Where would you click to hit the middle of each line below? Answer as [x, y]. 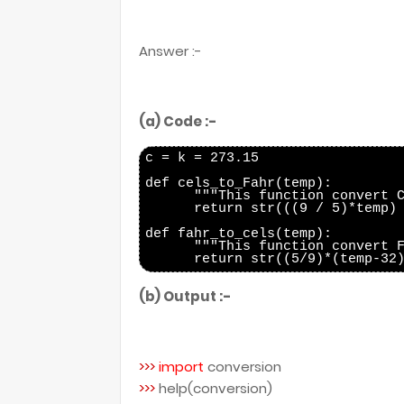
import [183, 367]
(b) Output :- [185, 296]
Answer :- [170, 51]
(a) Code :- [178, 121]
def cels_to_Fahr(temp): [239, 184]
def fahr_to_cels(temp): [239, 234]
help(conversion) [216, 388]
